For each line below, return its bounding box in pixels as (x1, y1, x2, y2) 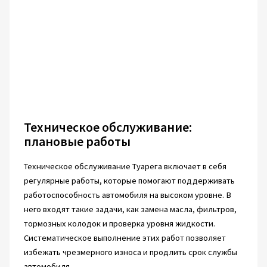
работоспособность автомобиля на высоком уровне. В (23, 189, 231, 200)
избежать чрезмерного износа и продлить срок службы (23, 246, 237, 257)
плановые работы (23, 132, 131, 150)
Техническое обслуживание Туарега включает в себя (23, 160, 226, 172)
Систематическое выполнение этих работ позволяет (23, 232, 226, 243)
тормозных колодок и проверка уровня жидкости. (23, 218, 215, 229)
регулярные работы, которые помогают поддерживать (23, 175, 235, 186)
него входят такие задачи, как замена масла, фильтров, (23, 203, 237, 215)
